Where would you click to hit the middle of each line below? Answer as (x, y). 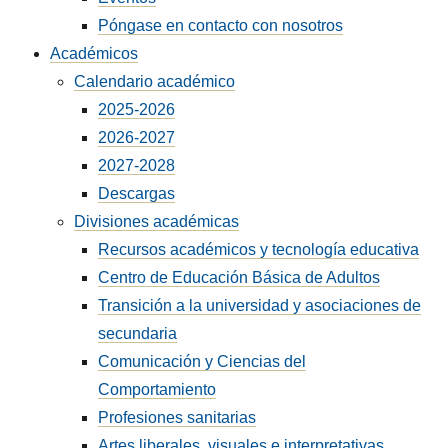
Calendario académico (155, 81)
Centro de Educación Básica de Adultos (239, 277)
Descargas (137, 193)
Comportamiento (157, 389)
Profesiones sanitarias (177, 417)
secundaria (138, 333)
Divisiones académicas (157, 221)
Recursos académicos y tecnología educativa (259, 249)
